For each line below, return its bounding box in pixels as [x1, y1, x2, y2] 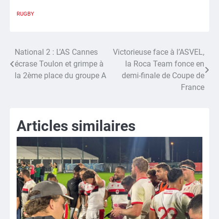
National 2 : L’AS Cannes [15, 47, 98, 57]
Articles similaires [17, 117, 135, 134]
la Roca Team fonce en [125, 59, 204, 68]
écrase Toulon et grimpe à [15, 59, 104, 68]
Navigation [9, 47, 66, 62]
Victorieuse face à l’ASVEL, [113, 47, 204, 57]
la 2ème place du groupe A [15, 70, 106, 80]
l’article [9, 83, 48, 97]
